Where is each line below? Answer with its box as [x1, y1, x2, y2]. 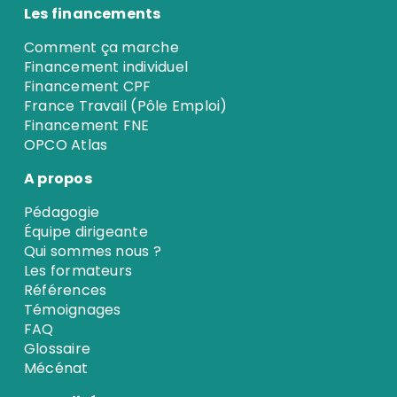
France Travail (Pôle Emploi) [23, 95, 228, 116]
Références [23, 279, 107, 300]
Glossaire [23, 338, 91, 359]
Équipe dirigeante [23, 221, 148, 242]
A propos [23, 167, 92, 189]
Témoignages [23, 299, 121, 320]
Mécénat [23, 357, 89, 378]
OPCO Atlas [23, 134, 108, 155]
